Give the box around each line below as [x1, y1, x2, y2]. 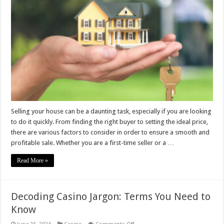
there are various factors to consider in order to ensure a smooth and [11, 128, 210, 136]
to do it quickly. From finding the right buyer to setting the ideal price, [11, 118, 208, 126]
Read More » [17, 157, 48, 164]
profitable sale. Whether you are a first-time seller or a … [11, 139, 174, 147]
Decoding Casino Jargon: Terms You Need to [11, 190, 211, 203]
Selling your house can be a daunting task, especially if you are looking [11, 107, 212, 115]
